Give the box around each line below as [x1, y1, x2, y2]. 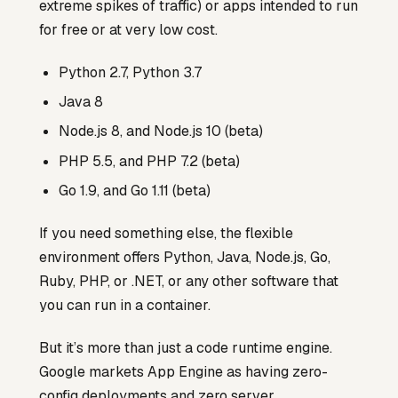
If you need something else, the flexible [39, 223, 293, 243]
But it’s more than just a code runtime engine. [39, 338, 332, 357]
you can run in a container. [39, 295, 211, 314]
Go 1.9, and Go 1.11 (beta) [59, 181, 211, 201]
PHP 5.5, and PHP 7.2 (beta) [59, 151, 241, 171]
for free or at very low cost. [39, 20, 218, 39]
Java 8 [59, 92, 104, 111]
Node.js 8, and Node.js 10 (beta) [59, 122, 264, 141]
